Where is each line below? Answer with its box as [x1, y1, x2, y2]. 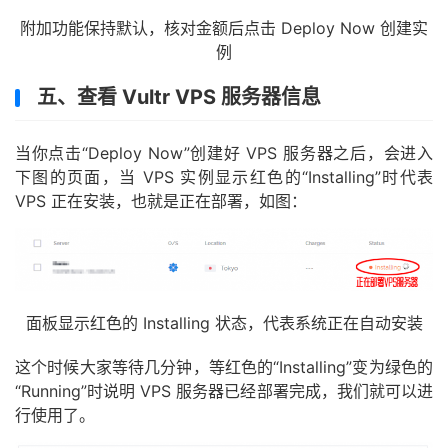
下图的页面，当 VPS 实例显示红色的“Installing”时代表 [15, 166, 433, 187]
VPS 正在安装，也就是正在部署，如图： [15, 190, 307, 211]
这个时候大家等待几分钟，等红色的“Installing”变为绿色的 [15, 357, 433, 378]
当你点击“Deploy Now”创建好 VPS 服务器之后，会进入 [15, 142, 433, 163]
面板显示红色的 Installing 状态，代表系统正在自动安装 [25, 313, 423, 334]
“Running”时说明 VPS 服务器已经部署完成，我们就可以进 [15, 381, 433, 402]
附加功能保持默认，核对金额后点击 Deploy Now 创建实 [20, 17, 428, 38]
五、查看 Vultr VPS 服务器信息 [37, 84, 321, 109]
